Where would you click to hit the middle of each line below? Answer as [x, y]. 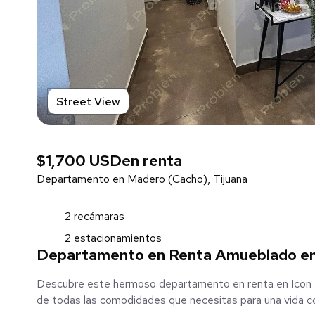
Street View [88, 101]
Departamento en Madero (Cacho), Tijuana [142, 179]
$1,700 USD [79, 161]
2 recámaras [95, 216]
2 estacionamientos [113, 238]
